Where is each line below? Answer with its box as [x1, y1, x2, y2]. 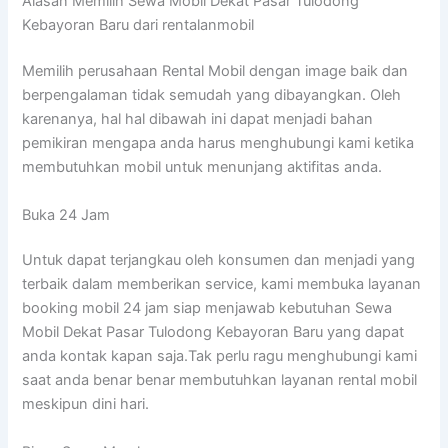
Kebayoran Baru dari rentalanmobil [22, 16, 255, 35]
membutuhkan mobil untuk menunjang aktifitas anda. [22, 158, 383, 177]
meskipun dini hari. [22, 395, 150, 414]
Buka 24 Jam [22, 205, 111, 224]
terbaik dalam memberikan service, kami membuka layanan [22, 275, 422, 294]
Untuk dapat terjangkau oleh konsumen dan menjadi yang [22, 251, 416, 270]
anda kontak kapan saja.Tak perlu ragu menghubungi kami [22, 347, 418, 366]
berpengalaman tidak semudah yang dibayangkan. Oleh [22, 86, 402, 105]
